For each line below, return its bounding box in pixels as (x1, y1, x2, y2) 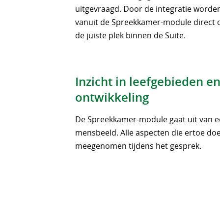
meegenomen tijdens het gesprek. (75, 140, 202, 151)
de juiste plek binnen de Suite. (75, 29, 186, 41)
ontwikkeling (75, 89, 149, 105)
